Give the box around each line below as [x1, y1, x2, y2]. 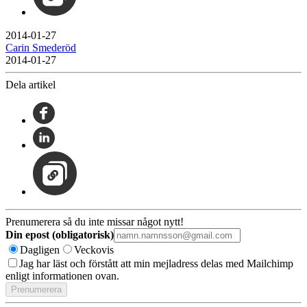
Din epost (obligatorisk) [5, 228, 114, 241]
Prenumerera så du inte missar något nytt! [5, 215, 184, 228]
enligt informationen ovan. [5, 269, 119, 282]
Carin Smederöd [5, 41, 76, 53]
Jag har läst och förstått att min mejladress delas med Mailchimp [19, 257, 293, 269]
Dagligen [20, 243, 60, 256]
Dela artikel [5, 78, 56, 90]
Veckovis [74, 243, 114, 256]
